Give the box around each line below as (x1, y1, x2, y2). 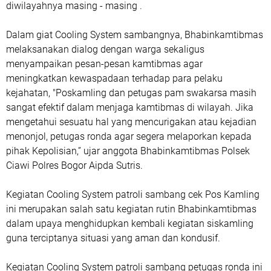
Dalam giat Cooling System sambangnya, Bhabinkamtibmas (6, 29, 263, 41)
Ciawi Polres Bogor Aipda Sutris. (6, 160, 143, 171)
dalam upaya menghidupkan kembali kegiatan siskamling (6, 218, 253, 229)
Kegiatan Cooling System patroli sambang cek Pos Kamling (6, 189, 260, 200)
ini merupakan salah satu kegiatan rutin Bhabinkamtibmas (6, 203, 256, 215)
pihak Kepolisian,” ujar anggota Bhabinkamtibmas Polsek (6, 145, 250, 157)
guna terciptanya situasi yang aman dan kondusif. (6, 232, 220, 244)
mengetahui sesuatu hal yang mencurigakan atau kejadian (6, 116, 256, 128)
